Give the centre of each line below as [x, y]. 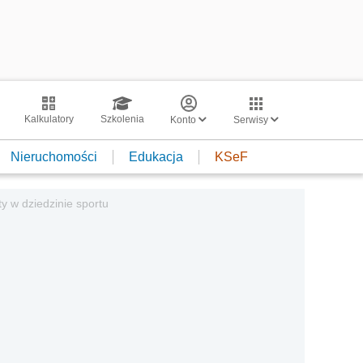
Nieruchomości [54, 156]
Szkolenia [122, 119]
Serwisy [252, 120]
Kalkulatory [49, 119]
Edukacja [156, 156]
